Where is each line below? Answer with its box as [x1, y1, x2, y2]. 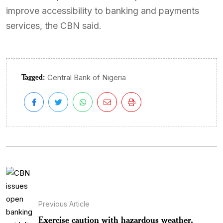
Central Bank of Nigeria [47, 72, 126, 82]
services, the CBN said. [6, 20, 102, 31]
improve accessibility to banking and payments [6, 5, 199, 16]
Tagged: [21, 72, 45, 82]
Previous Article [38, 200, 90, 209]
